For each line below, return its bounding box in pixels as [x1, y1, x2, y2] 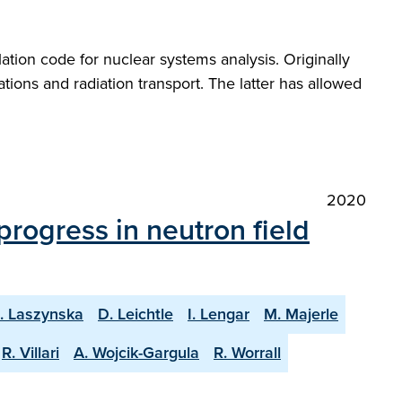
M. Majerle [264, 302, 338, 326]
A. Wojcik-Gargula [74, 341, 199, 364]
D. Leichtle [98, 302, 173, 326]
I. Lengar [188, 302, 249, 326]
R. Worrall [214, 341, 281, 364]
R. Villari [2, 341, 59, 364]
